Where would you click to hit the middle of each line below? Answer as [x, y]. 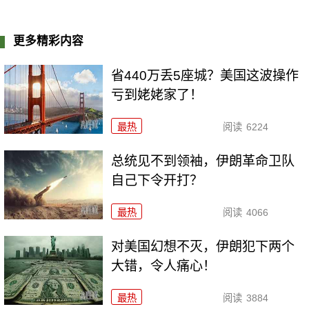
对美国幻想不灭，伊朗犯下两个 [203, 246]
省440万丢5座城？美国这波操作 [205, 75]
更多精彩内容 [49, 41]
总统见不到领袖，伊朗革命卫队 [203, 161]
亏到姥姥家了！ [157, 94]
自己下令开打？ [157, 180]
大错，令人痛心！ [164, 266]
